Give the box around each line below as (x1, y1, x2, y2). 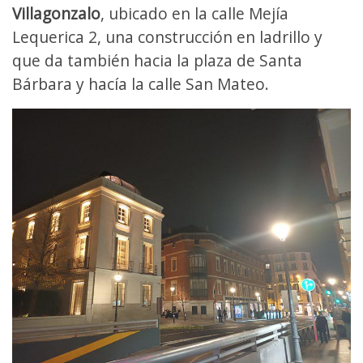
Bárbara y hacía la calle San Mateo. (12, 73, 277, 96)
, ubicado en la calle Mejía (100, 2, 288, 25)
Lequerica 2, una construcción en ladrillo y (12, 26, 322, 49)
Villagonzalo (12, 2, 100, 25)
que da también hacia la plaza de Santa (12, 49, 302, 72)
